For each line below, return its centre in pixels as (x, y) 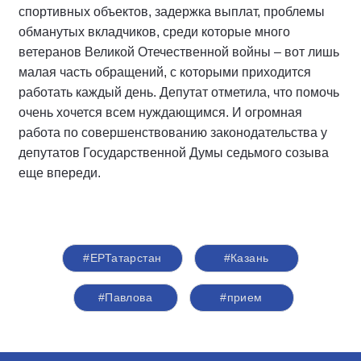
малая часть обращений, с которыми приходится (165, 73)
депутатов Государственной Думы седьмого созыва (174, 153)
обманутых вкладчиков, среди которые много (154, 32)
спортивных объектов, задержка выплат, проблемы (172, 12)
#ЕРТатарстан (122, 258)
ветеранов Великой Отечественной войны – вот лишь (179, 52)
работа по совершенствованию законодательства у (173, 133)
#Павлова (125, 298)
